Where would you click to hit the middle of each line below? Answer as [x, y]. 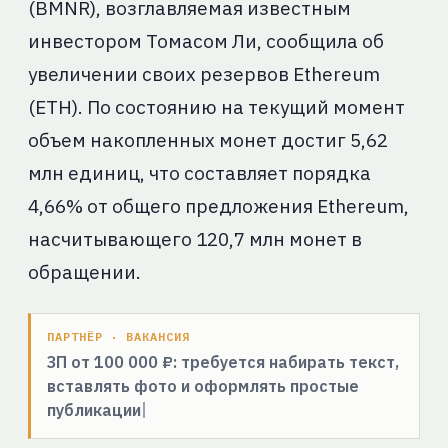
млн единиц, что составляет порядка [199, 173]
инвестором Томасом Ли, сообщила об [205, 41]
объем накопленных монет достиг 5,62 [207, 140]
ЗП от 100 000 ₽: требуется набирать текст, [222, 362]
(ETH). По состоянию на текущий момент [216, 107]
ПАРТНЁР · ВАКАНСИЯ [118, 337]
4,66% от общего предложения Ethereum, [218, 206]
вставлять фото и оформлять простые [202, 386]
